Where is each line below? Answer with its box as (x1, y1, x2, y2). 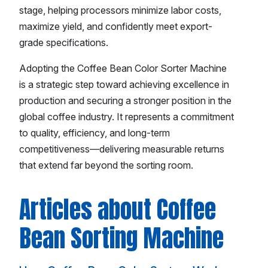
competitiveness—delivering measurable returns (19, 143, 224, 156)
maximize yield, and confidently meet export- (19, 20, 212, 33)
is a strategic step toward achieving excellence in (19, 78, 229, 91)
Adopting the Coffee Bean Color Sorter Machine (19, 62, 227, 75)
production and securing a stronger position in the (19, 95, 232, 107)
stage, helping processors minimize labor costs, (19, 4, 221, 17)
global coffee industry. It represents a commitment (19, 111, 234, 123)
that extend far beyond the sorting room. (19, 159, 193, 172)
